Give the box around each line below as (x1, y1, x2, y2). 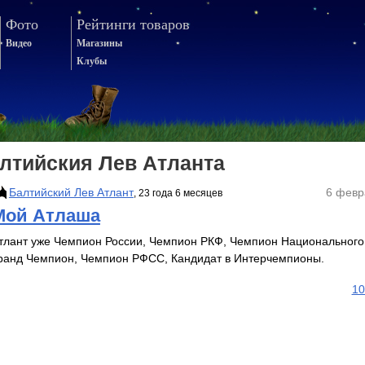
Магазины (77, 37, 122, 49)
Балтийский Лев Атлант (8, 186, 134, 200)
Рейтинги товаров (77, 16, 190, 33)
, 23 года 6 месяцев (133, 187, 222, 200)
